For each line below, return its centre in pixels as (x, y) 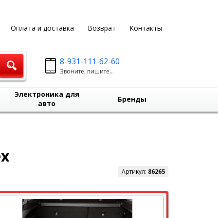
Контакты (145, 28)
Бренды (132, 99)
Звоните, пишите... (87, 71)
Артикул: (135, 172)
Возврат (101, 28)
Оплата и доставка (42, 28)
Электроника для (47, 94)
